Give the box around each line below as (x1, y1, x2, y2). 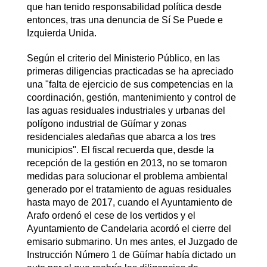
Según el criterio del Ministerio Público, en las (26, 52, 220, 63)
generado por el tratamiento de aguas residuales (26, 184, 231, 194)
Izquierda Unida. (26, 27, 97, 38)
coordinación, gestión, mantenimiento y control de (26, 92, 236, 103)
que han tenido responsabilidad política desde (26, 1, 222, 12)
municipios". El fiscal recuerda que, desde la (26, 144, 214, 155)
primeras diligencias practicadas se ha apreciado (26, 66, 234, 76)
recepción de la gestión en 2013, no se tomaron (26, 157, 227, 168)
